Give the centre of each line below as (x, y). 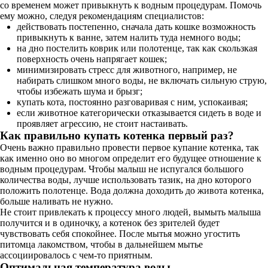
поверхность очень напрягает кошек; (92, 59)
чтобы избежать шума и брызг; (80, 91)
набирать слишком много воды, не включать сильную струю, (142, 80)
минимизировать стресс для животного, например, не (127, 70)
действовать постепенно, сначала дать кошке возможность (136, 27)
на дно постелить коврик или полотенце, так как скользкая (137, 48)
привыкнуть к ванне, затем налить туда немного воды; (129, 37)
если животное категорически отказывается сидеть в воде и (139, 113)
